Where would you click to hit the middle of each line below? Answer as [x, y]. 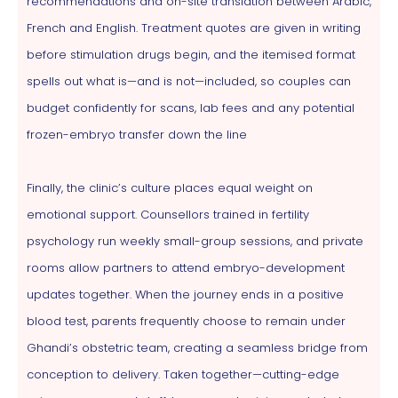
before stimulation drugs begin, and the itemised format [191, 54]
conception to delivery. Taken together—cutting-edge [183, 374]
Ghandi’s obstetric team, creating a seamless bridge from [197, 347]
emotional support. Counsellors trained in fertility [168, 214]
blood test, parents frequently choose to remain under [186, 321]
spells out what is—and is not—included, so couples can [189, 81]
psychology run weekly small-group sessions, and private [195, 241]
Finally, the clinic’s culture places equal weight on [170, 187]
